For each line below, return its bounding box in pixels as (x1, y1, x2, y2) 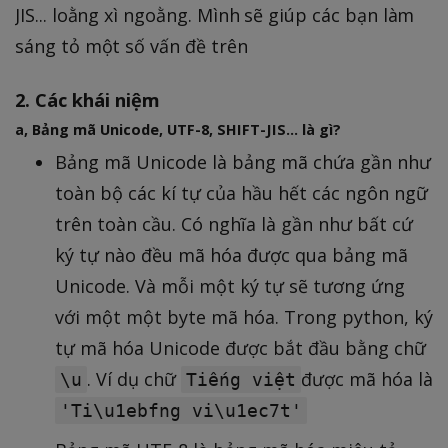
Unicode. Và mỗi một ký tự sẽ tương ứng (55, 274, 405, 299)
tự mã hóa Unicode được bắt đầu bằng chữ (55, 336, 426, 361)
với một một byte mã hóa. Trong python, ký (55, 305, 433, 330)
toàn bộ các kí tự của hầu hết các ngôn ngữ (55, 181, 428, 206)
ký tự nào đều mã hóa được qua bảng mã (55, 243, 408, 268)
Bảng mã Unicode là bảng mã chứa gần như (55, 150, 431, 175)
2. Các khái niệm (15, 87, 160, 113)
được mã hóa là (301, 367, 433, 392)
